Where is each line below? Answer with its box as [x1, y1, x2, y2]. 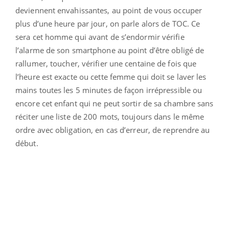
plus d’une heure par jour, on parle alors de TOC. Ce [15, 18, 200, 29]
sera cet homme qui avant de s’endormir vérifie [15, 31, 185, 42]
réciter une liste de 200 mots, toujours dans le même [15, 111, 204, 122]
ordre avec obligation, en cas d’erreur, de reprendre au [15, 124, 210, 135]
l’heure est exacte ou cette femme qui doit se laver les [15, 71, 207, 82]
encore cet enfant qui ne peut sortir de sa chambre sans [15, 98, 214, 108]
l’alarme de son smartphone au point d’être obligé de [15, 44, 204, 55]
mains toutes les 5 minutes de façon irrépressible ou [15, 84, 202, 95]
